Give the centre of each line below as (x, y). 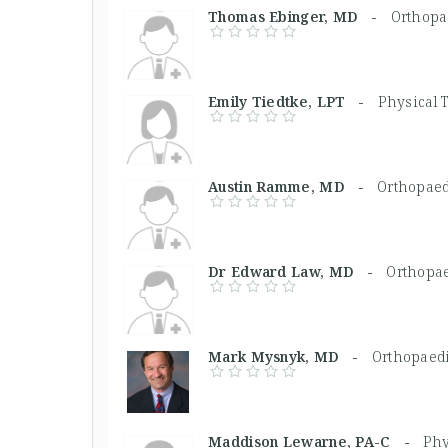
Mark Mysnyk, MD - (290, 356)
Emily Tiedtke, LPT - (293, 101)
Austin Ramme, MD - (292, 186)
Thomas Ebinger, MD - (299, 16)
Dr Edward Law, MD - (297, 271)
